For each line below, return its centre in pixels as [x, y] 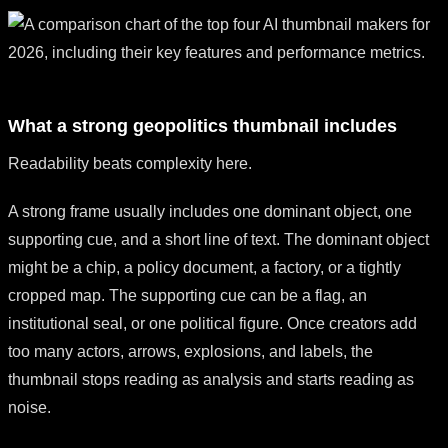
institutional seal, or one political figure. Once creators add [212, 323]
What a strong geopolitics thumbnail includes [202, 125]
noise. [29, 407]
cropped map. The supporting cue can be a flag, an [187, 295]
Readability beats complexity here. [130, 163]
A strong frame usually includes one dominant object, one [210, 211]
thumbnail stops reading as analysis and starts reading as [211, 379]
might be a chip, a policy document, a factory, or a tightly [204, 267]
